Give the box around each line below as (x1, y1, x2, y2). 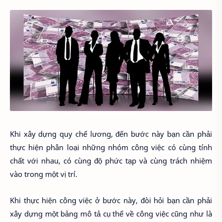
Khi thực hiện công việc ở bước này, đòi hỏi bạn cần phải (10, 195, 212, 205)
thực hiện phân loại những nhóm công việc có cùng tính (10, 142, 212, 153)
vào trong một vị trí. (10, 169, 77, 179)
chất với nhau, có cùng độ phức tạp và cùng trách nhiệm (10, 156, 212, 166)
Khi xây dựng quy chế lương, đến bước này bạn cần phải (10, 129, 212, 139)
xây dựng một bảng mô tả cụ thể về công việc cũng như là (10, 208, 212, 219)
